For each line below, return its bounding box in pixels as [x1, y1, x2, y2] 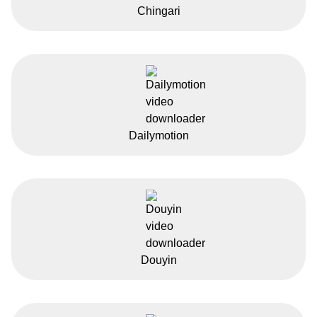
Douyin [140, 253, 177, 266]
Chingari [137, 4, 180, 17]
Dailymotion [128, 129, 189, 142]
